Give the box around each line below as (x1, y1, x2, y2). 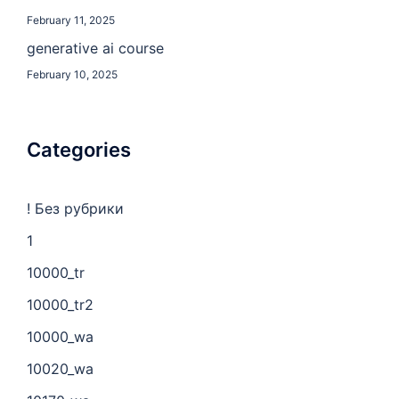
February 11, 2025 (27, 13, 115, 28)
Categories (27, 138, 131, 162)
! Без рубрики (27, 199, 124, 218)
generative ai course (27, 39, 164, 58)
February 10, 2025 (27, 68, 118, 82)
